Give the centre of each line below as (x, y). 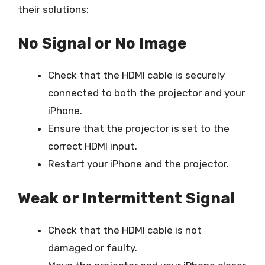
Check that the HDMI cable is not (125, 230)
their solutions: (53, 9)
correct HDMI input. (93, 146)
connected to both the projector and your (146, 93)
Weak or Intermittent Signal (126, 198)
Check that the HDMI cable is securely (136, 75)
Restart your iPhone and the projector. (138, 164)
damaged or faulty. (93, 248)
